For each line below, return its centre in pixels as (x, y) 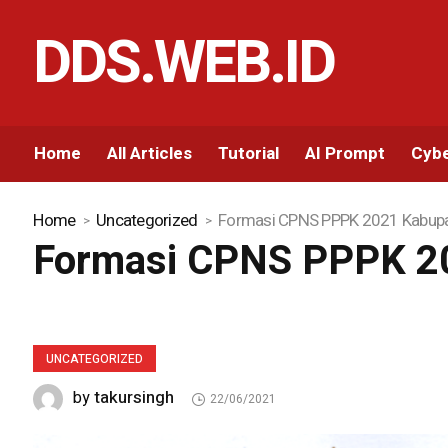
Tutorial (249, 154)
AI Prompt (345, 154)
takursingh (134, 397)
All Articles (150, 154)
